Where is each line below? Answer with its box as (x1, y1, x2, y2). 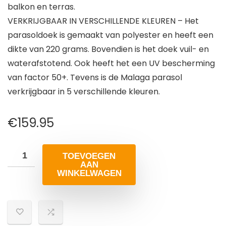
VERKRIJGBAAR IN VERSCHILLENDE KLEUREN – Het (8, 15, 199, 27)
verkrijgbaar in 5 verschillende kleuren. (8, 86, 160, 98)
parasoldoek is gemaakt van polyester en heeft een (8, 29, 213, 41)
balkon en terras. (8, 1, 75, 13)
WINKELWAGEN (56, 168, 122, 179)
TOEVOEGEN (63, 151, 116, 161)
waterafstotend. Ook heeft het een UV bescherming (8, 58, 215, 70)
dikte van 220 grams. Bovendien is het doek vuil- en (8, 43, 209, 55)
